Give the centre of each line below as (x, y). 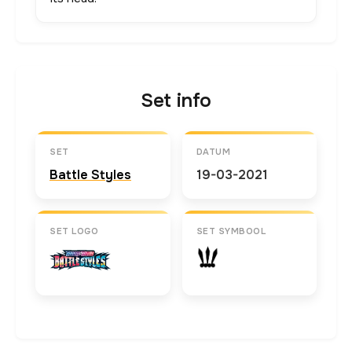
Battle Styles (90, 175)
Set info (176, 101)
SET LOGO (74, 231)
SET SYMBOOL (231, 231)
